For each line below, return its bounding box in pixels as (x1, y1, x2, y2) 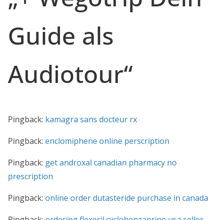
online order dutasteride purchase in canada (45, 192, 208, 203)
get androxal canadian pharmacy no (45, 157, 177, 168)
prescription (8, 171, 53, 182)
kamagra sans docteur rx (45, 114, 137, 125)
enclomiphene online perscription (45, 136, 169, 146)
